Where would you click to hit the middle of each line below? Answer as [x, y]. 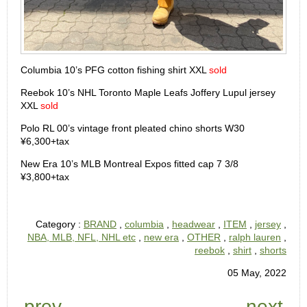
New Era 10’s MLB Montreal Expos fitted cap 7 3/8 [130, 164]
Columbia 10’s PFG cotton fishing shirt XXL [115, 70]
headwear [194, 224]
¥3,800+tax [46, 177]
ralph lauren [255, 237]
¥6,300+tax [46, 141]
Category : [60, 224]
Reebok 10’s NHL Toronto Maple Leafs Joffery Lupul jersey [148, 93]
